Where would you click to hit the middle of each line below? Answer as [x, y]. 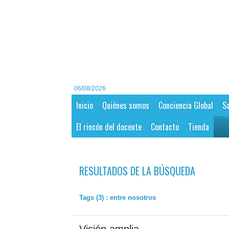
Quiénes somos [125, 106]
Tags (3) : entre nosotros [117, 198]
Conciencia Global [186, 106]
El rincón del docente [109, 127]
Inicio [84, 106]
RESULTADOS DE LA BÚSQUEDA [137, 171]
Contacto [165, 127]
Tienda [198, 127]
